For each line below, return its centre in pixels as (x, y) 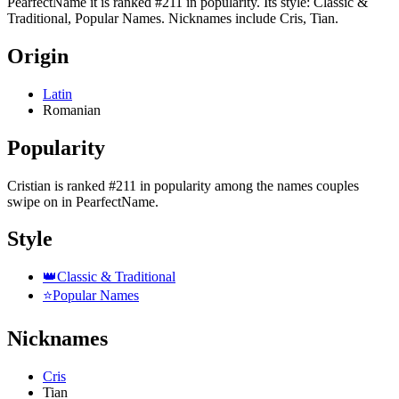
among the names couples (287, 185)
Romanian (72, 110)
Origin (38, 56)
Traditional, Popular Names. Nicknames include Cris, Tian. (173, 18)
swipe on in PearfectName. (83, 201)
